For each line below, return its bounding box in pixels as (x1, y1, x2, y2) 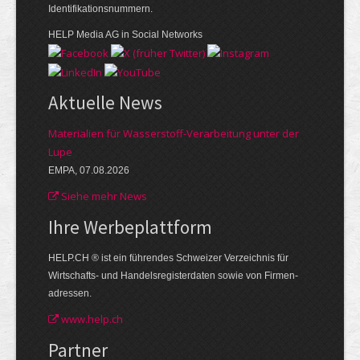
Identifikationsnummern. (48, 2, 153, 14)
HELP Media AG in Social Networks (48, 28, 202, 40)
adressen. (48, 287, 92, 299)
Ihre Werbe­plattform (48, 215, 212, 239)
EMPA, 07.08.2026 (48, 164, 129, 176)
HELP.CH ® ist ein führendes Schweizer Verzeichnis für (48, 252, 288, 264)
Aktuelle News (48, 90, 162, 114)
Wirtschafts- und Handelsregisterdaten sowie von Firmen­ (48, 269, 298, 281)
